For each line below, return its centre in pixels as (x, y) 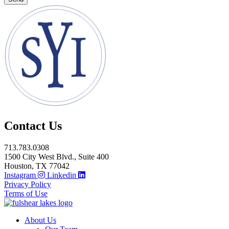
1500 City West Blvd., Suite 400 (56, 157)
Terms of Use (26, 194)
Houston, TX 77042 (37, 166)
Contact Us (33, 126)
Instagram (20, 175)
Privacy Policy (28, 185)
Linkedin (62, 175)
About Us (40, 220)
